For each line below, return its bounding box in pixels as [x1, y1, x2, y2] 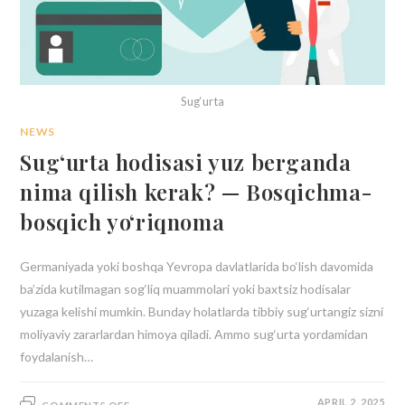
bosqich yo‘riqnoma [20, 206, 225, 236]
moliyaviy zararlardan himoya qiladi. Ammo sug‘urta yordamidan [20, 325, 369, 342]
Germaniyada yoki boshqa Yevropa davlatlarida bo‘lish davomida [20, 258, 374, 274]
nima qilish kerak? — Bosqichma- [20, 176, 374, 206]
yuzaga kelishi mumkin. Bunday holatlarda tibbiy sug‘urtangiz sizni [20, 303, 384, 319]
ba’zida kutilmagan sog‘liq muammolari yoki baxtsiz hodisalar [20, 280, 352, 297]
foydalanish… [20, 348, 94, 364]
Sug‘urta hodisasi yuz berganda [20, 146, 352, 176]
